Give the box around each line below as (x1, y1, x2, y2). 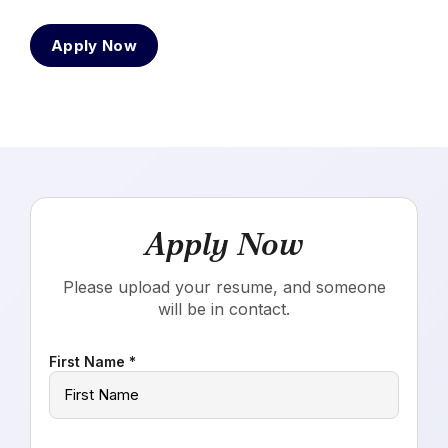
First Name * (49, 352, 136, 370)
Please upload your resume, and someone (62, 276, 386, 297)
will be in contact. (158, 298, 290, 319)
